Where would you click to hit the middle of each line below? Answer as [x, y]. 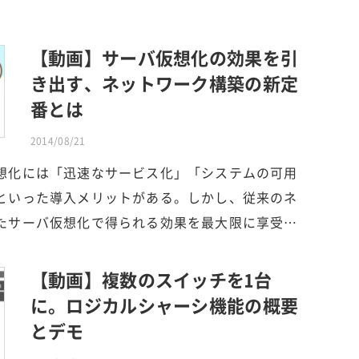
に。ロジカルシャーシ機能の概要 [164, 305]
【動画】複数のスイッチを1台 [151, 280]
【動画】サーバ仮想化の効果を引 [164, 58]
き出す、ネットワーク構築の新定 [164, 83]
